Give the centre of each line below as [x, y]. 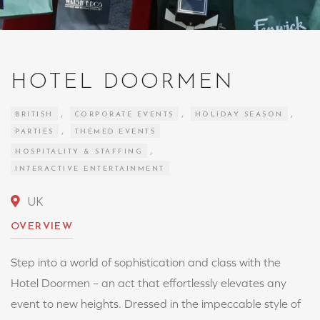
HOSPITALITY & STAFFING [79, 152]
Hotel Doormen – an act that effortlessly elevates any [149, 283]
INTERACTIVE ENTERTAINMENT [90, 169]
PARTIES [35, 132]
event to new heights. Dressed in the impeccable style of [156, 304]
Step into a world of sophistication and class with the [146, 262]
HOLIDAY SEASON [239, 115]
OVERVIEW [42, 227]
